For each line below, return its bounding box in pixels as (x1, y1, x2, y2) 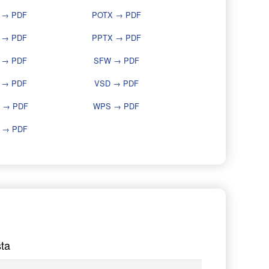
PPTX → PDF (91, 32, 141, 44)
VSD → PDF (94, 77, 139, 89)
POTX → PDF (91, 9, 141, 21)
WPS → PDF (93, 100, 139, 112)
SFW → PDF (93, 55, 139, 67)
